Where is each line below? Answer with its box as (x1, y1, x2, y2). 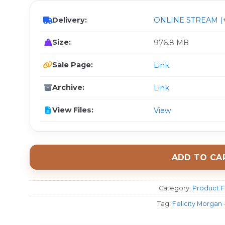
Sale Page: (52, 60, 93, 69)
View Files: (52, 105, 93, 115)
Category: (158, 184, 192, 192)
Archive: (52, 83, 84, 92)
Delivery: (52, 16, 87, 25)
